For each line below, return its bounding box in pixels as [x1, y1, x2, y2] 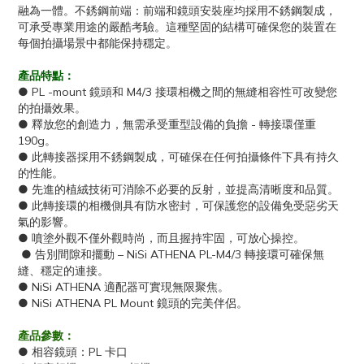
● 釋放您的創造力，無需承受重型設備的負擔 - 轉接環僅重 [18, 117, 316, 132]
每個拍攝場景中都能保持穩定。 [18, 36, 177, 50]
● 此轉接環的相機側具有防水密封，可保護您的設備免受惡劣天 [18, 198, 339, 213]
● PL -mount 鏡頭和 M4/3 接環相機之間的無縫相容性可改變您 [18, 84, 337, 99]
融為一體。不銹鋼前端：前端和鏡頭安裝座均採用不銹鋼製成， [18, 3, 336, 18]
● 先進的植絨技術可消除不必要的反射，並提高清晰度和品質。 [18, 182, 339, 197]
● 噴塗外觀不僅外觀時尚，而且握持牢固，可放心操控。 [18, 231, 305, 245]
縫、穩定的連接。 [18, 263, 109, 278]
